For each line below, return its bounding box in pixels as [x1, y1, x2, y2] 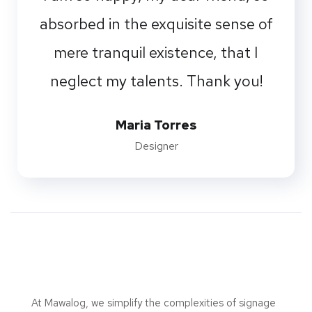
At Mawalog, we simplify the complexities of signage [31, 295, 276, 310]
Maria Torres [116, 116, 196, 133]
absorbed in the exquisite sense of [39, 13, 273, 34]
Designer [134, 138, 178, 153]
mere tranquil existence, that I [54, 42, 258, 63]
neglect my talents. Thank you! [49, 70, 263, 91]
